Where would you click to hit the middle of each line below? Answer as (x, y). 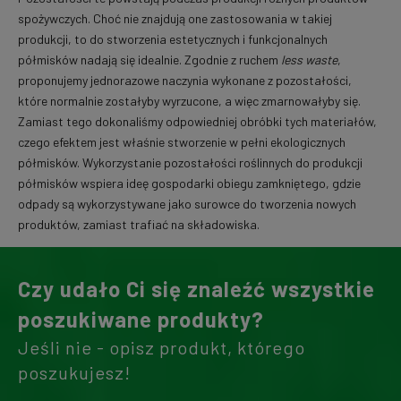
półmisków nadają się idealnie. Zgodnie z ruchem (149, 60)
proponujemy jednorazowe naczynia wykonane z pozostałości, (185, 81)
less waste (309, 60)
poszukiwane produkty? (141, 320)
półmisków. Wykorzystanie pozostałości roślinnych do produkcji (190, 163)
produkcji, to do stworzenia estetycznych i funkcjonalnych (173, 39)
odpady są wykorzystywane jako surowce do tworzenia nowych (187, 204)
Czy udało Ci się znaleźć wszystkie (196, 289)
